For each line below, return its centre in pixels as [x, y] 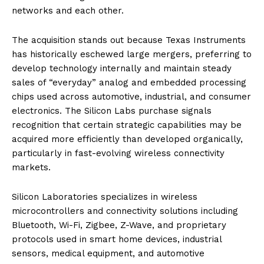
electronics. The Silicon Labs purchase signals [112, 110]
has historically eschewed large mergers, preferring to [132, 54]
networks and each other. [68, 10]
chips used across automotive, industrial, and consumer [131, 96]
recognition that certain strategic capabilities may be [127, 125]
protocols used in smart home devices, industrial [117, 239]
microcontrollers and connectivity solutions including [125, 211]
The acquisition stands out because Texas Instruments [129, 40]
